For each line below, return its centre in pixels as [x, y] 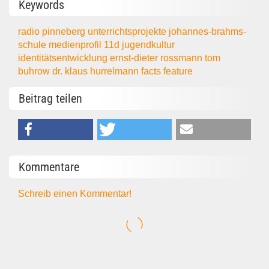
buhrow [35, 71]
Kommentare [49, 167]
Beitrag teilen [50, 99]
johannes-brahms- [208, 31]
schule [34, 44]
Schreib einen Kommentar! [75, 193]
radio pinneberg [53, 31]
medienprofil [77, 44]
